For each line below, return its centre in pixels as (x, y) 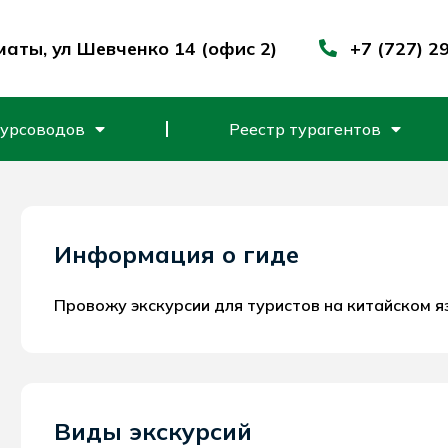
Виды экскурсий (153, 430)
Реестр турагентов (304, 128)
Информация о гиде (177, 253)
